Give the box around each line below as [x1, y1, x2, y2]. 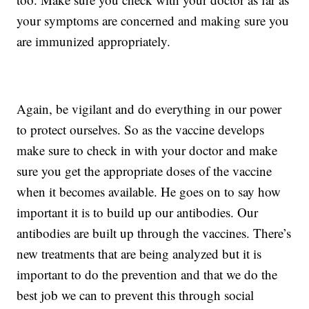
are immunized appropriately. [17, 32, 171, 50]
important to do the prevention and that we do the [17, 266, 278, 283]
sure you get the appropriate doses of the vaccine [17, 162, 272, 180]
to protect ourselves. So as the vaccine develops [17, 121, 265, 139]
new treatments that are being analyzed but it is [17, 245, 262, 263]
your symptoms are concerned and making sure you [17, 12, 290, 30]
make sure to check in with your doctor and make [17, 141, 278, 159]
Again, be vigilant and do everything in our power [17, 100, 282, 118]
